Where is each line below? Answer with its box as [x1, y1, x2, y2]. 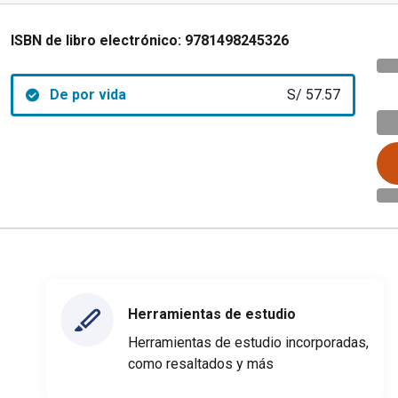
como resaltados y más [128, 354, 274, 372]
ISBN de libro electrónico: [11, 32, 181, 49]
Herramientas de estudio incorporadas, [128, 333, 369, 351]
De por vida [49, 86, 126, 103]
